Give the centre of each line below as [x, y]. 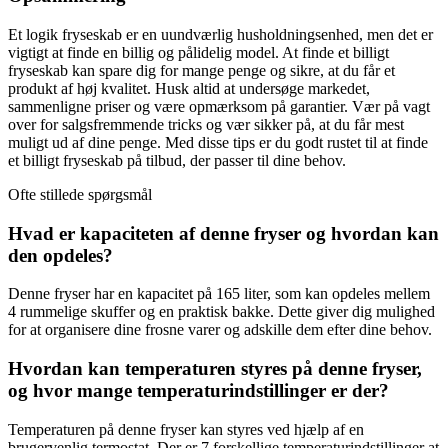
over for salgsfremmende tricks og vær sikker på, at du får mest [206, 124]
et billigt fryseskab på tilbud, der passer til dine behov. [177, 160]
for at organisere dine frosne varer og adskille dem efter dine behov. [220, 330]
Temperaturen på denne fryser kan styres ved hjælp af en [186, 429]
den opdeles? [60, 255]
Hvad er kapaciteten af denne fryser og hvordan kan [223, 233]
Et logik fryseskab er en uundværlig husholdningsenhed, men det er [220, 34]
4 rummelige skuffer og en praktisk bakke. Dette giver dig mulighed [221, 312]
